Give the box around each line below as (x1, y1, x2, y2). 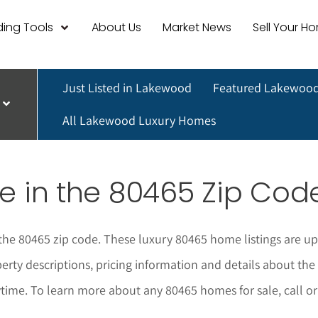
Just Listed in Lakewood (62, 79, 192, 96)
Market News (162, 19, 231, 36)
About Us (91, 19, 141, 36)
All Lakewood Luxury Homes (62, 111, 216, 128)
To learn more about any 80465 (31, 281, 197, 298)
